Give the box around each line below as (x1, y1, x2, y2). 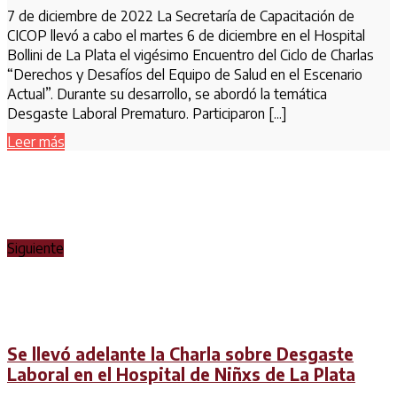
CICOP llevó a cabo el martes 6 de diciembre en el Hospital (7, 26, 365, 44)
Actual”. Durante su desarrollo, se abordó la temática (7, 84, 327, 103)
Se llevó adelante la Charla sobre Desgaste (7, 344, 354, 365)
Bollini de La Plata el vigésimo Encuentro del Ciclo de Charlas (7, 45, 374, 64)
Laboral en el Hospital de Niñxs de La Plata (7, 364, 355, 385)
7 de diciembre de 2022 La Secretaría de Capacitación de (7, 6, 354, 25)
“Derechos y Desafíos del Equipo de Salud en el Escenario (7, 65, 362, 83)
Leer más (7, 133, 65, 152)
